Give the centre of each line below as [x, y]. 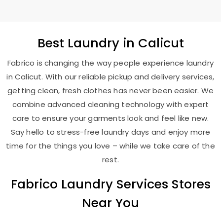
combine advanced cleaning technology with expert [110, 104]
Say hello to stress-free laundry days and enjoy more [110, 132]
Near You [110, 203]
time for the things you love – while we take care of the [110, 146]
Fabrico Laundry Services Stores [110, 184]
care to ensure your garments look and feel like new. [110, 118]
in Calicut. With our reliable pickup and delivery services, [110, 77]
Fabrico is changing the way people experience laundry [110, 63]
